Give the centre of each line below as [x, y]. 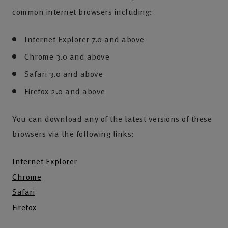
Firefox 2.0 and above [65, 91]
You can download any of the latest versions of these [112, 119]
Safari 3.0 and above [64, 74]
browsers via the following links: [73, 134]
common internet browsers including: [82, 12]
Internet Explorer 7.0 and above [84, 39]
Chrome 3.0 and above [67, 56]
